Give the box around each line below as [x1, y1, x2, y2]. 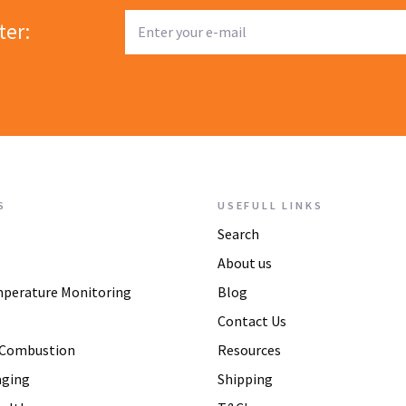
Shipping [217, 370, 273, 388]
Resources [217, 341, 281, 359]
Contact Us [217, 312, 286, 330]
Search [217, 225, 259, 243]
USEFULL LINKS [217, 198, 324, 212]
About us [217, 254, 272, 272]
